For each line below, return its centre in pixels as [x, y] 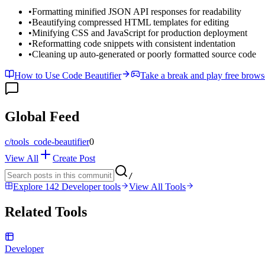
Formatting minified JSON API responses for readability [137, 11]
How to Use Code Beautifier [68, 75]
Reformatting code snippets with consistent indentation [134, 43]
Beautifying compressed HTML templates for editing [130, 22]
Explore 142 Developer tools [67, 187]
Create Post [74, 159]
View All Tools [157, 187]
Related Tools [46, 212]
